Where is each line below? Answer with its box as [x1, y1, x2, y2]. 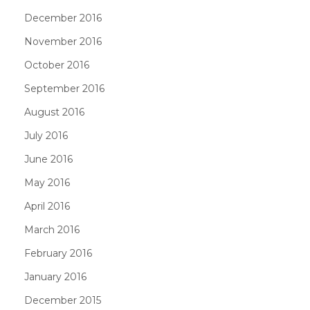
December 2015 [24, 293, 101, 307]
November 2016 [24, 35, 102, 48]
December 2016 [24, 11, 102, 24]
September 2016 [24, 82, 104, 95]
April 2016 [24, 199, 70, 212]
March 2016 [24, 223, 80, 236]
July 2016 [24, 129, 68, 142]
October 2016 [24, 58, 89, 71]
